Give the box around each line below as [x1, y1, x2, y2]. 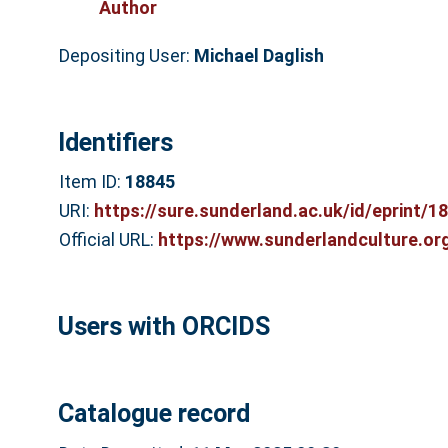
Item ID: [58, 171, 125, 193]
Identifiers [57, 127, 173, 157]
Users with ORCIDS [57, 311, 270, 341]
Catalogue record [57, 399, 250, 429]
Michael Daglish [193, 44, 324, 66]
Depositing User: [58, 44, 194, 66]
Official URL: [58, 229, 158, 251]
